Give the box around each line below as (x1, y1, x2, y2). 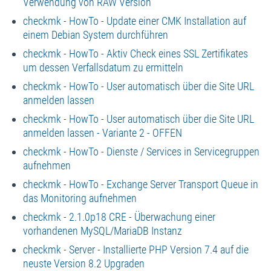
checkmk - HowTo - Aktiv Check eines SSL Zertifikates (22, 47, 248, 60)
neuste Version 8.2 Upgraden (22, 256, 145, 270)
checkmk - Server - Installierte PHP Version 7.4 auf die (22, 243, 249, 256)
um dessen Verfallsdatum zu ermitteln (22, 60, 183, 74)
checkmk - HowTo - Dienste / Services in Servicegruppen (22, 145, 260, 158)
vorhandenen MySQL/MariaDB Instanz (22, 224, 182, 237)
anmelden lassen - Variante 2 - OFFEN (22, 126, 182, 139)
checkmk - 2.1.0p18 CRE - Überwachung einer (22, 210, 215, 223)
